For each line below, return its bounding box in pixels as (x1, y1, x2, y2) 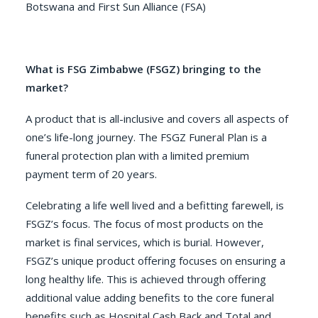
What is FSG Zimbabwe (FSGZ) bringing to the (26, 62, 261, 76)
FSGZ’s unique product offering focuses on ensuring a (26, 253, 285, 268)
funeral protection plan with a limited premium (26, 148, 249, 163)
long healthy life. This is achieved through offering (26, 272, 266, 286)
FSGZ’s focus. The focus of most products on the (26, 216, 263, 231)
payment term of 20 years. (26, 167, 157, 181)
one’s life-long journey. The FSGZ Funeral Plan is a (26, 130, 267, 144)
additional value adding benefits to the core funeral (26, 290, 274, 305)
